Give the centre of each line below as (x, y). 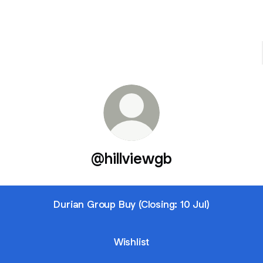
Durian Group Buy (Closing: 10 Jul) (131, 204)
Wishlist (131, 242)
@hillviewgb (131, 158)
